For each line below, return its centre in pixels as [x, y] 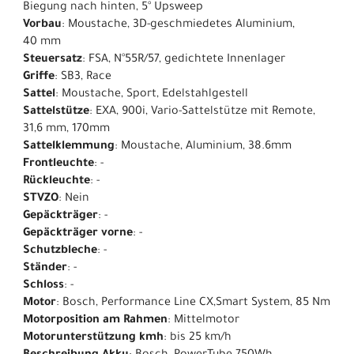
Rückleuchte [56, 182]
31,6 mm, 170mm [66, 130]
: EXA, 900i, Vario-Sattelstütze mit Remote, [202, 113]
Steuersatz [53, 60]
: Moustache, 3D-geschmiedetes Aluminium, [178, 26]
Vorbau [42, 26]
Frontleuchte [58, 165]
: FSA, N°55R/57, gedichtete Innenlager [184, 60]
